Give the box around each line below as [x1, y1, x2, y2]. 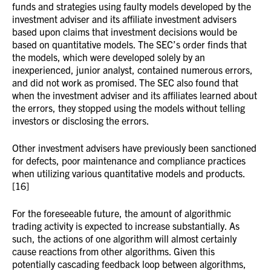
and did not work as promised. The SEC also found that [12, 76, 238, 88]
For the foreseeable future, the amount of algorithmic [12, 207, 231, 219]
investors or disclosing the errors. [12, 114, 149, 126]
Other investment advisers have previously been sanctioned [12, 142, 256, 154]
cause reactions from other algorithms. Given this [12, 245, 215, 257]
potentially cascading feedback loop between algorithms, [12, 258, 246, 270]
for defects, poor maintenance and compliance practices [12, 154, 246, 166]
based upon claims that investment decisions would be [12, 25, 237, 38]
